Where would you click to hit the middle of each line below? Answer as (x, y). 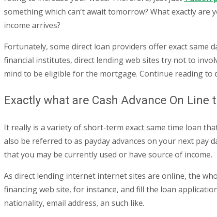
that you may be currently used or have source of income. (108, 155)
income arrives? (32, 25)
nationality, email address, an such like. (74, 203)
